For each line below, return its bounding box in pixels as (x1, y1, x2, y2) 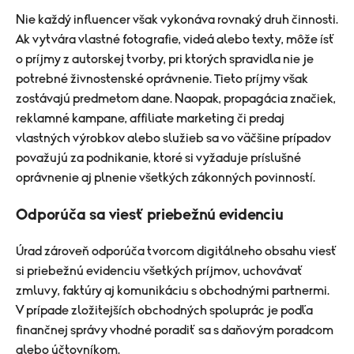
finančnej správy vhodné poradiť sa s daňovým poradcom (16, 324, 333, 337)
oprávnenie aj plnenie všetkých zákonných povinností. (16, 171, 315, 184)
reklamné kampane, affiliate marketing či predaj (16, 112, 284, 125)
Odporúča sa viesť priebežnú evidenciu (16, 207, 284, 223)
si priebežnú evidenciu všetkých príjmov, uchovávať (16, 265, 303, 277)
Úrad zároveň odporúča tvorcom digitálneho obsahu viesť (16, 245, 337, 258)
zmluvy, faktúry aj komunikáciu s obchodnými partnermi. (16, 284, 330, 297)
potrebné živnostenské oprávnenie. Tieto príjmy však (16, 73, 308, 85)
